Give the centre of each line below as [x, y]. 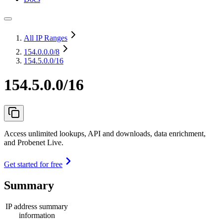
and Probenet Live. [34, 142]
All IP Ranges [46, 38]
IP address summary [37, 206]
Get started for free [33, 164]
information [37, 215]
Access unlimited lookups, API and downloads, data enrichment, [105, 133]
